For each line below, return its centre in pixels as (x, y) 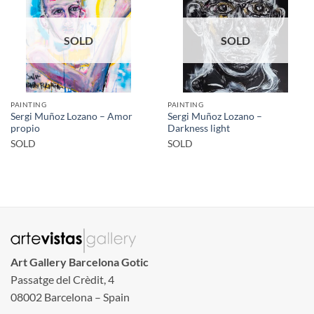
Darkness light (199, 128)
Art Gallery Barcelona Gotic (80, 262)
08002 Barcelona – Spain (70, 297)
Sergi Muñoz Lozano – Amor (71, 116)
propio (25, 128)
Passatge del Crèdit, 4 (62, 280)
